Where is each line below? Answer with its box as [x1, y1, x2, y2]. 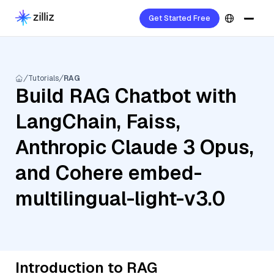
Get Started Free [149, 13, 210, 23]
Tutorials [28, 73, 59, 83]
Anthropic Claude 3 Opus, [15, 135, 254, 160]
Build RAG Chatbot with [15, 83, 237, 108]
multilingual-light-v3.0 [15, 186, 225, 211]
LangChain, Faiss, [15, 109, 180, 134]
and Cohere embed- [15, 160, 202, 185]
